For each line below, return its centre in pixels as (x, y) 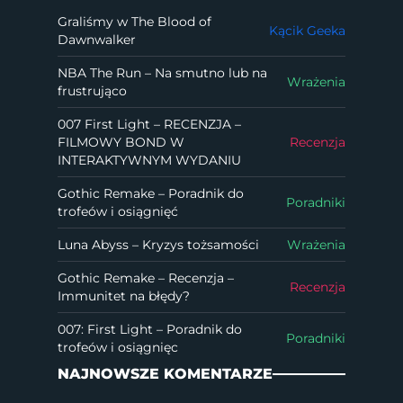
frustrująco (92, 90)
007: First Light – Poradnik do (150, 329)
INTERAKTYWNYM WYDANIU (149, 160)
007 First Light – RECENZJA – (149, 124)
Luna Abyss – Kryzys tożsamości (158, 244)
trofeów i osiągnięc (118, 347)
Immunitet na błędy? (124, 296)
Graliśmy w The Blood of (134, 21)
